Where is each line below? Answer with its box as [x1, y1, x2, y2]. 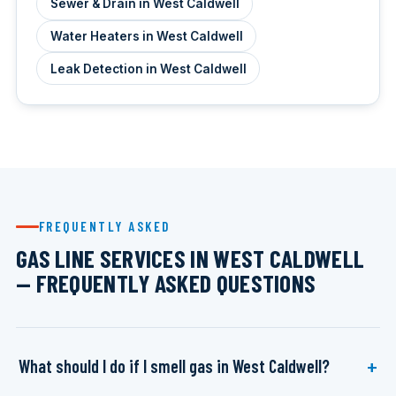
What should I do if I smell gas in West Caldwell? [19, 354, 331, 377]
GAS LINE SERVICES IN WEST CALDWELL [15, 244, 365, 273]
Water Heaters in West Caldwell [49, 28, 243, 43]
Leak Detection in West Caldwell [49, 61, 247, 76]
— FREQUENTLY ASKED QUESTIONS [15, 269, 316, 298]
